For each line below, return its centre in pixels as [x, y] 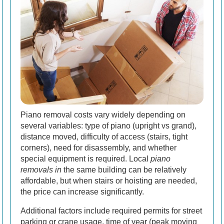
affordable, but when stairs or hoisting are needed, [109, 180]
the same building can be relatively [124, 169]
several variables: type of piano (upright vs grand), [108, 125]
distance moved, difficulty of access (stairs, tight [104, 136]
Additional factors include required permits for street [111, 210]
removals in [41, 169]
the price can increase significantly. [82, 191]
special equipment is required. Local [85, 158]
